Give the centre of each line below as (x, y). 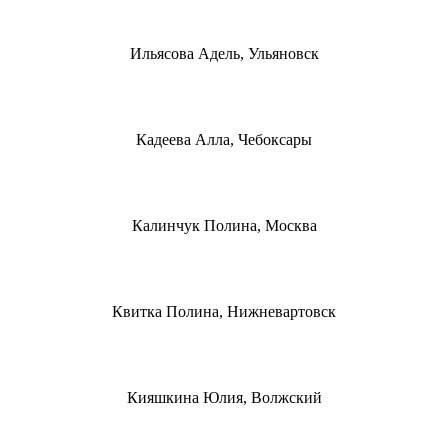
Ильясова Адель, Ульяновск (224, 53)
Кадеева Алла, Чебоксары (224, 139)
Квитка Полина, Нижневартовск (224, 311)
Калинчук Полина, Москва (224, 225)
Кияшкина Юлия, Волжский (224, 397)
